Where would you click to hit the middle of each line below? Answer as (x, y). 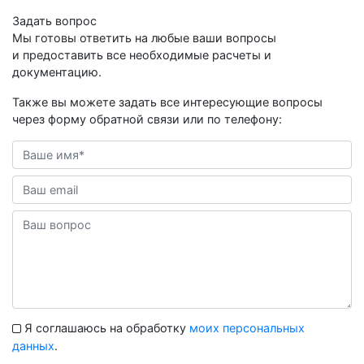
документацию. (57, 71)
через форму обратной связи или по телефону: (147, 119)
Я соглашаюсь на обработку (105, 327)
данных (33, 346)
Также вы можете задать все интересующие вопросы (167, 102)
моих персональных (247, 327)
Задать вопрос (54, 20)
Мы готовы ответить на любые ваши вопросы (144, 37)
